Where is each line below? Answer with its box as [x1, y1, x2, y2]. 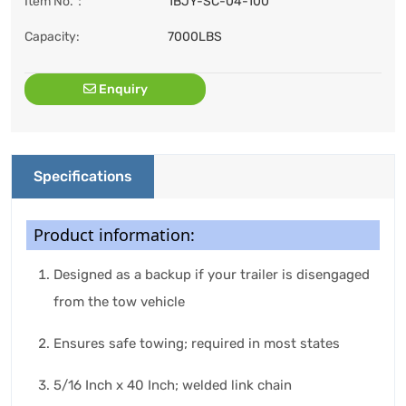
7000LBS [168, 29, 222, 45]
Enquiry [95, 82, 148, 98]
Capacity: [24, 29, 80, 45]
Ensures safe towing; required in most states [53, 335, 340, 353]
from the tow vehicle [53, 294, 185, 311]
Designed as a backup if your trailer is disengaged [53, 266, 370, 284]
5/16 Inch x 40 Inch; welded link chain [53, 377, 292, 394]
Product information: [34, 224, 195, 246]
